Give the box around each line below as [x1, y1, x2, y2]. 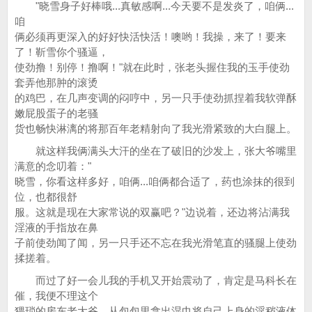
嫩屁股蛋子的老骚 [15, 107, 98, 119]
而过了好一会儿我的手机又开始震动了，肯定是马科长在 [15, 274, 297, 286]
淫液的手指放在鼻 [15, 221, 98, 233]
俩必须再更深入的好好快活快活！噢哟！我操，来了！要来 [15, 31, 286, 42]
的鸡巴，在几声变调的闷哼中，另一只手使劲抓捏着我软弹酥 [15, 92, 297, 104]
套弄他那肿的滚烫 [15, 77, 98, 88]
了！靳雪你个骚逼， [15, 46, 109, 58]
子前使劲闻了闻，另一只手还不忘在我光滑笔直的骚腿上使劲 [15, 237, 297, 249]
